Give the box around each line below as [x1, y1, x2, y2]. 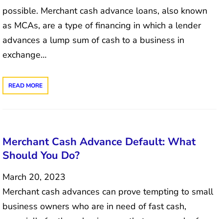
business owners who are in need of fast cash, [2, 200, 186, 212]
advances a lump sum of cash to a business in [2, 34, 184, 46]
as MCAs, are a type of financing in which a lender [2, 20, 201, 32]
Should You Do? [2, 148, 80, 163]
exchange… [2, 49, 46, 61]
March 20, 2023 [2, 171, 66, 183]
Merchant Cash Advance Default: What [2, 134, 196, 149]
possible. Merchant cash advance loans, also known [2, 5, 207, 17]
